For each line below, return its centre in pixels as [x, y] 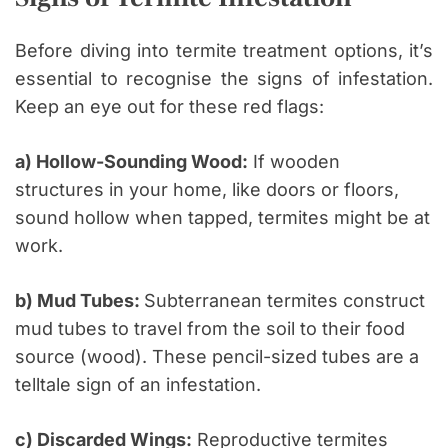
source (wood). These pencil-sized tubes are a [217, 357]
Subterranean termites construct [284, 301]
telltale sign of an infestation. [138, 385]
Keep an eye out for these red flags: [169, 107]
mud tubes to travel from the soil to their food [210, 329]
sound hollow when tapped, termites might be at [222, 218]
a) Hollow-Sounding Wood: [131, 162]
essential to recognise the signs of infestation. [224, 79]
